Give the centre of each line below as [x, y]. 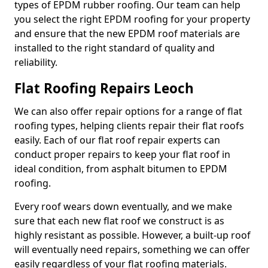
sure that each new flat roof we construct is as [119, 221]
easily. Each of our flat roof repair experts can [117, 140]
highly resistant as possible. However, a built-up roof [133, 235]
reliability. [36, 62]
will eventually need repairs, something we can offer [132, 249]
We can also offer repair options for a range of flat [128, 111]
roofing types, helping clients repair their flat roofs [129, 126]
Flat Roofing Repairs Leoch [104, 88]
